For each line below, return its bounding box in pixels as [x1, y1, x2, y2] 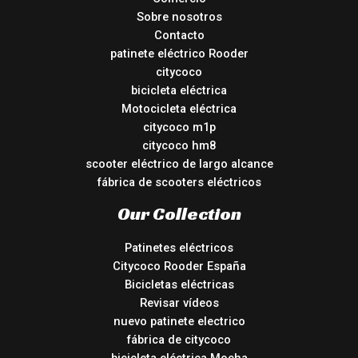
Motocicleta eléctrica [121, 101, 237, 116]
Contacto [153, 27, 205, 42]
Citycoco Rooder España [112, 259, 246, 274]
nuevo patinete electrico [113, 314, 245, 329]
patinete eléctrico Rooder [109, 46, 249, 61]
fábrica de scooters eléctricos [97, 174, 261, 189]
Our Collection [117, 201, 241, 225]
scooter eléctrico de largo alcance [85, 156, 273, 171]
